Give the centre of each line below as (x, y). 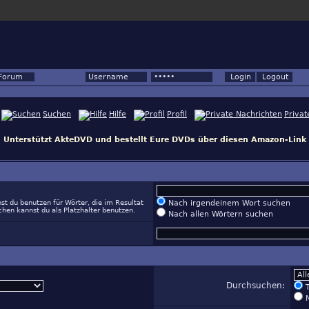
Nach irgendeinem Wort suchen (228, 203)
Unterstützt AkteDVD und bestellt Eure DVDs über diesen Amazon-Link (154, 140)
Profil (177, 114)
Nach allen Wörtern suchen (219, 214)
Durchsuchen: (257, 286)
